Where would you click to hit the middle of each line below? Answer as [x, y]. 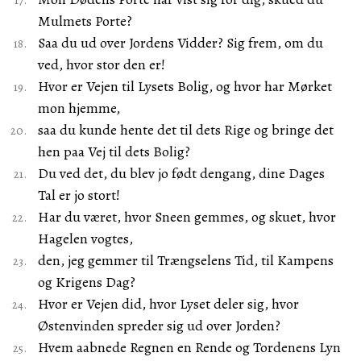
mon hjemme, [79, 108]
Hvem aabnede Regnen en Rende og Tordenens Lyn [189, 347]
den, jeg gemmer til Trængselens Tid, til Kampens [185, 260]
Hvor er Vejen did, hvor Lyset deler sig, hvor [168, 304]
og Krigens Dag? [86, 282]
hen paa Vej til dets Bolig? [114, 151]
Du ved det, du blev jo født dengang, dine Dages [181, 173]
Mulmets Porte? [85, 21]
